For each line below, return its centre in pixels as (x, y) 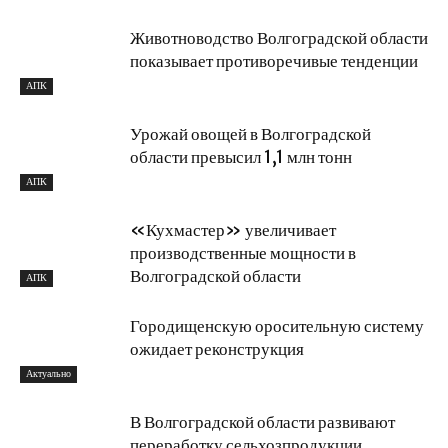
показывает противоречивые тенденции (274, 60)
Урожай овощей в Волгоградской (250, 133)
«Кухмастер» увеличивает (233, 229)
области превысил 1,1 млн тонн (241, 156)
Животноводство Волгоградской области (279, 37)
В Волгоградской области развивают (262, 421)
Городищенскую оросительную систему (277, 325)
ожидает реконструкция (217, 348)
